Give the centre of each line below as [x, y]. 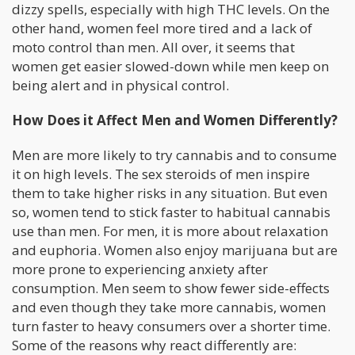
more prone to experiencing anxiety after [140, 269]
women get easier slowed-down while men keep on [170, 66]
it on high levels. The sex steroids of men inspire [161, 174]
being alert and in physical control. [120, 85]
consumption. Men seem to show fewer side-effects [171, 288]
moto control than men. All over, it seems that [153, 47]
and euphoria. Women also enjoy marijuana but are [175, 250]
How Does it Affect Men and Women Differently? [175, 120]
